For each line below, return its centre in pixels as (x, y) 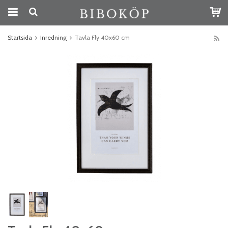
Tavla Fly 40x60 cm (102, 37)
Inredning (53, 37)
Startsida (20, 37)
